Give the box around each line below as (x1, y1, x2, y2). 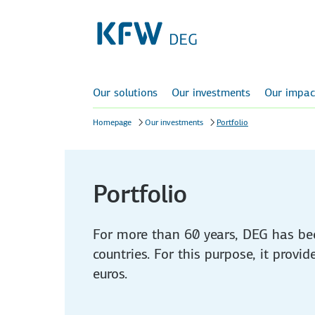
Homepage (93, 117, 131, 128)
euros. (93, 264, 127, 283)
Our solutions (93, 85, 157, 100)
